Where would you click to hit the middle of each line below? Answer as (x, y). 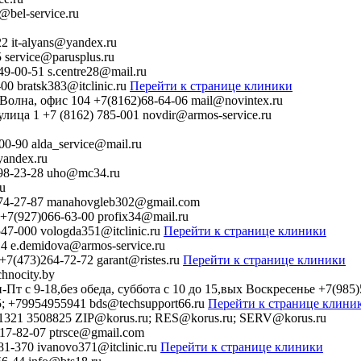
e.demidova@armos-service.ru (88, 246)
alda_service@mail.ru (87, 144)
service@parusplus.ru (60, 57)
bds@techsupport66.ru (147, 304)
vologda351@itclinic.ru (100, 231)
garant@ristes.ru (138, 260)
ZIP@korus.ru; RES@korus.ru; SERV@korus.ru (201, 318)
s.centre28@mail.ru (97, 72)
